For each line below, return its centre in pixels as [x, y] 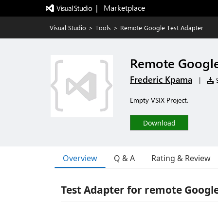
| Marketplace [120, 8]
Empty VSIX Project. [159, 100]
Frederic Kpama [161, 79]
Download [159, 123]
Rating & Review [181, 158]
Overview [80, 158]
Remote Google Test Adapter [162, 27]
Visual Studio [68, 27]
